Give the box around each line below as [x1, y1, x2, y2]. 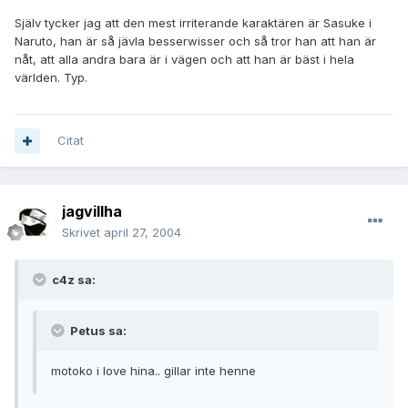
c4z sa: [49, 272, 96, 288]
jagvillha [62, 202, 122, 221]
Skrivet [62, 225, 104, 240]
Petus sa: [67, 323, 127, 339]
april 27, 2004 [104, 225, 181, 240]
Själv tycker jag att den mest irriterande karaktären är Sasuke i [15, 15, 372, 31]
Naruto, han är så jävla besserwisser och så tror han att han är [15, 34, 376, 49]
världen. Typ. [15, 70, 87, 86]
